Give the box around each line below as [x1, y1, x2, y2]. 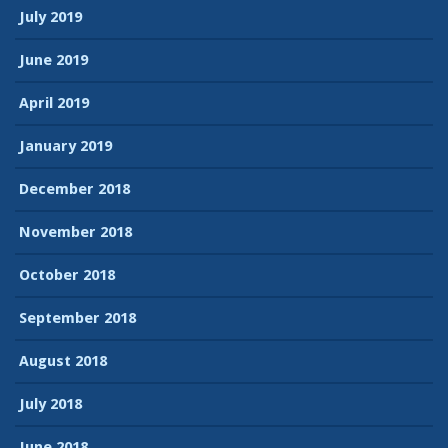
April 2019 [19, 93, 89, 112]
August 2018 [19, 351, 107, 370]
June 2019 [19, 50, 88, 69]
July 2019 [19, 7, 82, 26]
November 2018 [19, 222, 132, 241]
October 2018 [19, 265, 115, 284]
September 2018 [19, 308, 136, 327]
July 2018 [19, 394, 82, 413]
